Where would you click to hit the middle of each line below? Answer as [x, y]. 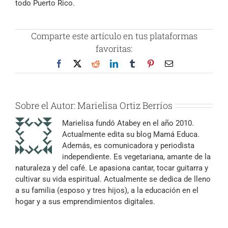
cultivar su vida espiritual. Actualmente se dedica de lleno [113, 179]
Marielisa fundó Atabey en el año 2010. [128, 123]
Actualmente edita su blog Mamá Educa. [131, 134]
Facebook [78, 63]
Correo [184, 63]
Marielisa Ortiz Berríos [125, 105]
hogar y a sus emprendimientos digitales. [85, 201]
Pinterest [168, 63]
